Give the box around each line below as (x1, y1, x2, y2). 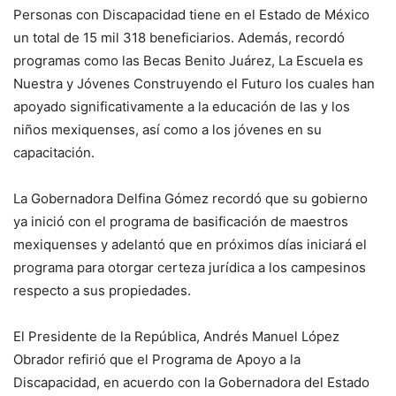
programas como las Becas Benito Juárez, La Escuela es (13, 52, 363, 70)
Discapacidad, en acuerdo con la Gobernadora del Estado (13, 374, 369, 392)
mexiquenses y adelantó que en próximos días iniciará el (13, 236, 367, 254)
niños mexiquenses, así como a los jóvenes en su (13, 121, 322, 139)
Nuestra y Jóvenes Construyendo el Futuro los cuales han (13, 75, 375, 93)
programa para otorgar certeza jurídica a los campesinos (13, 259, 366, 277)
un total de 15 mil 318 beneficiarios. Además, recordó (13, 29, 345, 47)
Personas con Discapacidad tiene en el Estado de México (13, 6, 369, 24)
